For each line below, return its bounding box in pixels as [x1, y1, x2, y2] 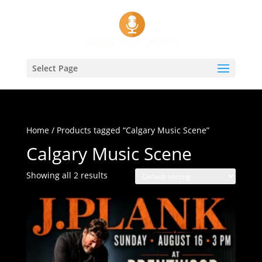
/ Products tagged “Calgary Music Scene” [49, 125, 209, 136]
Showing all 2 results [26, 170, 108, 181]
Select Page [32, 63, 78, 74]
